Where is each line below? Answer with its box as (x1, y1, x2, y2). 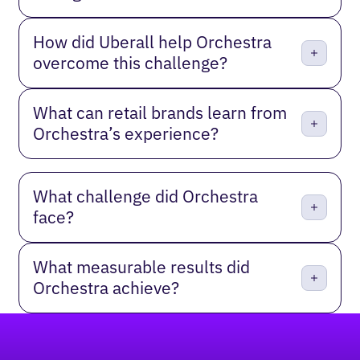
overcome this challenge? (33, 51, 228, 74)
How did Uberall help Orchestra (33, 31, 272, 53)
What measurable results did (33, 256, 251, 279)
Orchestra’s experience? (33, 122, 219, 145)
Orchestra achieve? (33, 277, 180, 300)
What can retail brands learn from (33, 101, 288, 124)
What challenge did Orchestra (33, 186, 259, 208)
